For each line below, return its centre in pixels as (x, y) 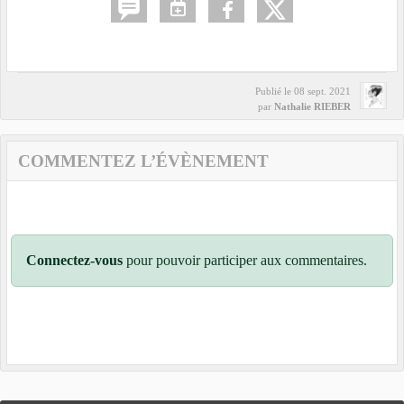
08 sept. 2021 (322, 92)
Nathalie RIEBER (312, 107)
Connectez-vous (74, 261)
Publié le (275, 92)
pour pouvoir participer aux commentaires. (245, 261)
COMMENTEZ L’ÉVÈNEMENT (143, 161)
